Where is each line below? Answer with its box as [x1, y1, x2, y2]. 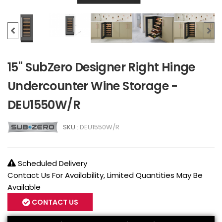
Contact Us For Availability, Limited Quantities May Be [7, 169, 203, 180]
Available [7, 181, 41, 192]
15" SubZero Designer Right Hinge [7, 58, 195, 75]
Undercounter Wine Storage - [7, 77, 178, 94]
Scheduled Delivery [16, 158, 87, 168]
